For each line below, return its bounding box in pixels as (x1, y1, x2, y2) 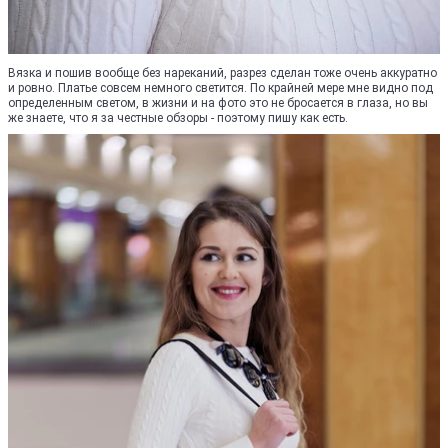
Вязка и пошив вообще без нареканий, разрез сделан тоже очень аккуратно (8, 65, 437, 80)
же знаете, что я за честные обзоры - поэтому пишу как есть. (8, 110, 348, 125)
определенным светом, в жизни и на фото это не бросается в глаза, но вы (8, 95, 428, 110)
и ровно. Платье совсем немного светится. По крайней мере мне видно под (8, 80, 433, 95)
